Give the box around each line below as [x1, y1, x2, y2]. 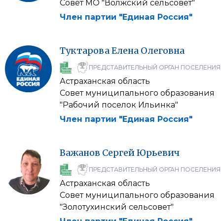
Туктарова [60, 45, 110, 56]
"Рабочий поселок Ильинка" [60, 100, 178, 110]
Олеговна [141, 45, 184, 56]
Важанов [60, 147, 100, 158]
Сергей [102, 147, 135, 158]
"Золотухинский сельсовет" [60, 202, 174, 212]
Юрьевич [137, 147, 180, 158]
